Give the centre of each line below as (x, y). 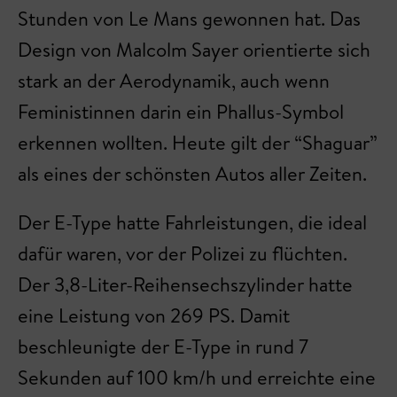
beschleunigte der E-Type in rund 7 (163, 347)
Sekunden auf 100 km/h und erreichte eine (197, 378)
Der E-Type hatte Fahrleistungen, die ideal (192, 223)
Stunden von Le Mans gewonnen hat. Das (189, 19)
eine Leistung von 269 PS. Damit (154, 316)
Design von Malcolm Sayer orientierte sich (194, 50)
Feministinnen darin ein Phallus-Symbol (181, 112)
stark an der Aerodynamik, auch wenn (174, 81)
